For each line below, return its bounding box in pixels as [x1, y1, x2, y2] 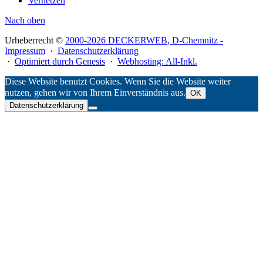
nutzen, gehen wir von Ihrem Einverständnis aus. [5, 87, 186, 97]
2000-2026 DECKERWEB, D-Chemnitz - [65, 35, 223, 45]
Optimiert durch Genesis [15, 56, 105, 66]
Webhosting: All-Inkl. [117, 56, 197, 66]
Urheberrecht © [5, 35, 65, 45]
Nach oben [5, 15, 45, 25]
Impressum [5, 45, 45, 56]
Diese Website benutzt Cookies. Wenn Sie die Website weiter [5, 76, 231, 86]
